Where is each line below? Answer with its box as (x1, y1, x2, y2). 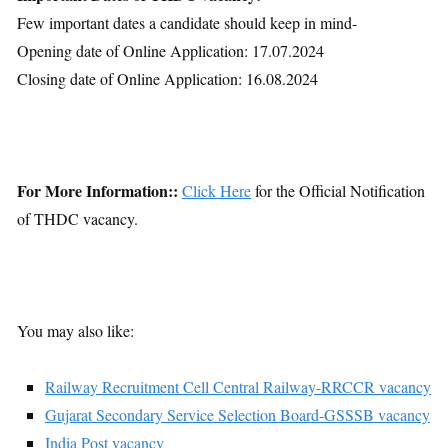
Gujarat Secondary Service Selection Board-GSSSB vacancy (45, 403, 430, 425)
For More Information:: (17, 178, 178, 202)
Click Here (182, 179, 251, 201)
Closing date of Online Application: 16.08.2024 (17, 67, 318, 89)
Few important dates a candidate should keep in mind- (17, 11, 357, 33)
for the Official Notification (251, 179, 425, 201)
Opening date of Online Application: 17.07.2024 (17, 39, 324, 61)
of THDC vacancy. (17, 207, 138, 229)
